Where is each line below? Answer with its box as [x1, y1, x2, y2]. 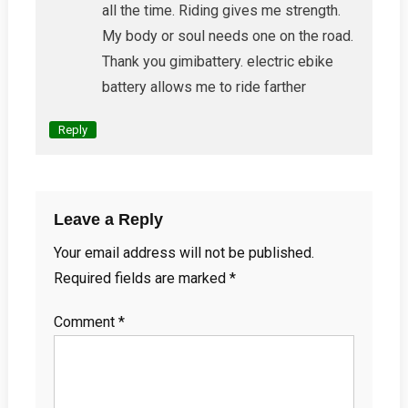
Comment [53, 312, 118, 331]
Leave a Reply [53, 209, 163, 229]
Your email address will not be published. [53, 243, 314, 261]
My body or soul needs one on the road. [101, 26, 353, 45]
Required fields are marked [53, 269, 229, 287]
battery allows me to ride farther [101, 77, 306, 96]
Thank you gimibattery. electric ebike [101, 52, 333, 70]
